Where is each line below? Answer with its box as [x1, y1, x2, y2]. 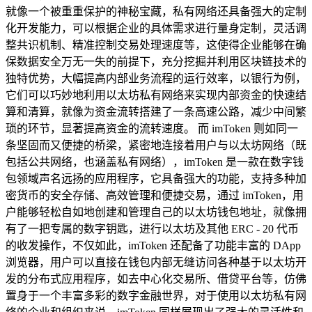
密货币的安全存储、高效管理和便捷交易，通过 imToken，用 [6, 189, 304, 201]
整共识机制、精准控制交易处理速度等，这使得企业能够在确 [6, 38, 306, 51]
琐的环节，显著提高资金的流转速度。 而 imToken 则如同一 [6, 122, 298, 134]
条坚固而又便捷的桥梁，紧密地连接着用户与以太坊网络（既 [6, 139, 306, 151]
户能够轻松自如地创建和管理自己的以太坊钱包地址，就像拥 [6, 205, 306, 218]
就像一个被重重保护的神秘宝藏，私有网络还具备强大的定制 [6, 5, 306, 17]
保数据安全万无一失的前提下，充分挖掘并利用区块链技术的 [6, 55, 306, 68]
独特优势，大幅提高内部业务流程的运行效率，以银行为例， [6, 72, 306, 84]
